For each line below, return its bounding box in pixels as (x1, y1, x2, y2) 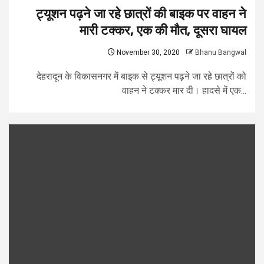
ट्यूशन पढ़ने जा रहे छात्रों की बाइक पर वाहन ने (36, 6, 246, 22)
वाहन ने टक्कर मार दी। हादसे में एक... (122, 85, 246, 96)
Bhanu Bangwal (195, 48, 246, 57)
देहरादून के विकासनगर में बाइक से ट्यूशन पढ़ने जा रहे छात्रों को (37, 71, 246, 82)
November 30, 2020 (115, 48, 180, 57)
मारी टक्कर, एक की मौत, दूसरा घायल (80, 22, 246, 38)
